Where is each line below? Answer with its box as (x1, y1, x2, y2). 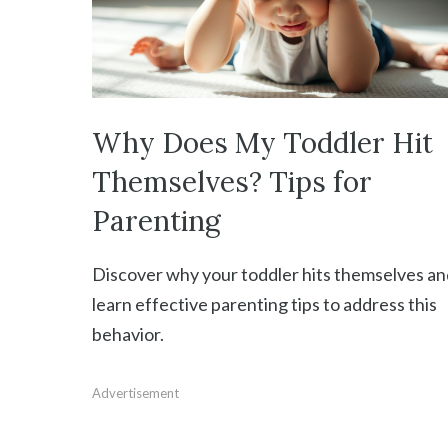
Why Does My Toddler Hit (92, 124, 433, 161)
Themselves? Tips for (92, 163, 372, 200)
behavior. (92, 322, 164, 345)
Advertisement (92, 384, 179, 401)
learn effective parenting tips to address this (92, 292, 437, 315)
